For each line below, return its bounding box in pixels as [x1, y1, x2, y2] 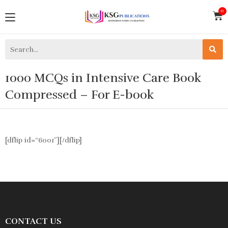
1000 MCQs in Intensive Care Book [5, 70, 202, 86]
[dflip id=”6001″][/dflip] [5, 136, 82, 145]
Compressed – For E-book [5, 87, 154, 103]
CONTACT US [5, 216, 62, 227]
